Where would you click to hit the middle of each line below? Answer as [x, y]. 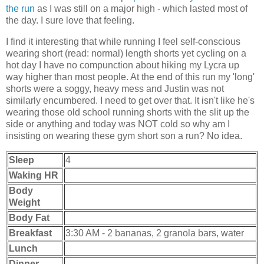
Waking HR [34, 175]
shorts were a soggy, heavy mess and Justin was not [115, 88]
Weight [24, 202]
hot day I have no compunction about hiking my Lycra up [123, 65]
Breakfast [30, 233]
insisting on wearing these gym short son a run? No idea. [124, 136]
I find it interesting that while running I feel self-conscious [123, 41]
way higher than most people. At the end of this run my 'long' [130, 77]
